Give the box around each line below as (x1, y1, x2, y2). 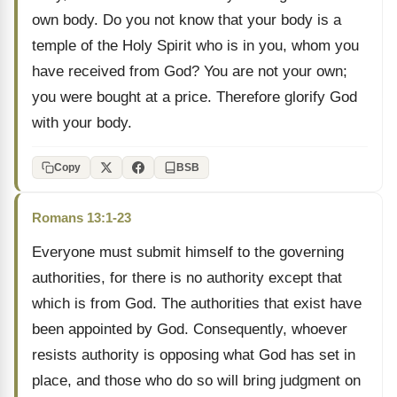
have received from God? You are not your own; (32, 63, 347, 80)
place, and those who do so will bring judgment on (32, 372, 361, 389)
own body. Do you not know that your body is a (32, 12, 341, 28)
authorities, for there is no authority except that (32, 269, 342, 286)
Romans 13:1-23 (32, 210, 131, 225)
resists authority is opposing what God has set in (32, 346, 355, 363)
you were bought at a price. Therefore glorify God (32, 89, 357, 105)
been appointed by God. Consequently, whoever (32, 321, 347, 338)
